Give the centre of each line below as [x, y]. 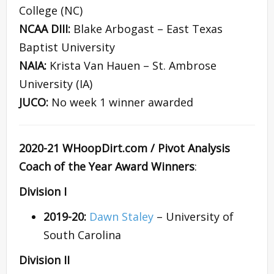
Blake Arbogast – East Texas [148, 29]
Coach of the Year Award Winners [107, 167]
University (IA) [56, 84]
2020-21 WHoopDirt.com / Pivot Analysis [124, 148]
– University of [195, 217]
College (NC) [51, 11]
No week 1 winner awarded [122, 102]
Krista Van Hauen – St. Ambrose [133, 66]
